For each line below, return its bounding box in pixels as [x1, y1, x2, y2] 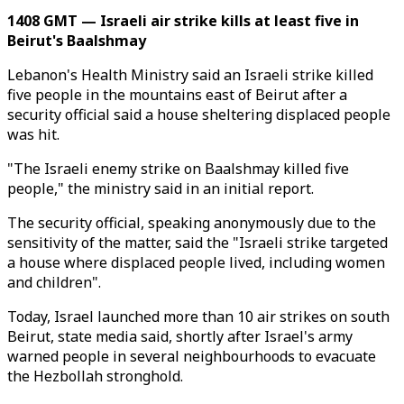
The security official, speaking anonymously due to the [7, 213, 376, 233]
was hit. [7, 124, 60, 144]
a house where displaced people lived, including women [7, 252, 385, 272]
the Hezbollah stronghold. [7, 366, 183, 386]
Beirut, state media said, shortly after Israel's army [7, 326, 353, 346]
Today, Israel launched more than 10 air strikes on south [7, 307, 390, 326]
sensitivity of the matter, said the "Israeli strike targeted [7, 233, 388, 252]
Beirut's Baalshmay [7, 31, 146, 50]
